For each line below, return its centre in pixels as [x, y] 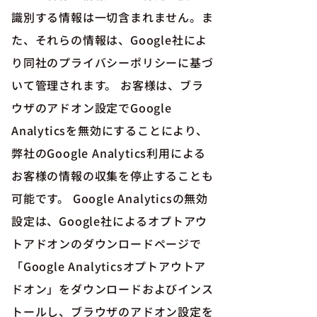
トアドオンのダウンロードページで [106, 243]
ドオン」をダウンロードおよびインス [113, 289]
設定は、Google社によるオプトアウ [110, 221]
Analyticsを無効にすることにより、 [110, 130]
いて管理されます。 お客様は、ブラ [108, 85]
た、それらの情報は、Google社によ [110, 40]
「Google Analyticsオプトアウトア [109, 266]
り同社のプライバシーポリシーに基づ [113, 62]
